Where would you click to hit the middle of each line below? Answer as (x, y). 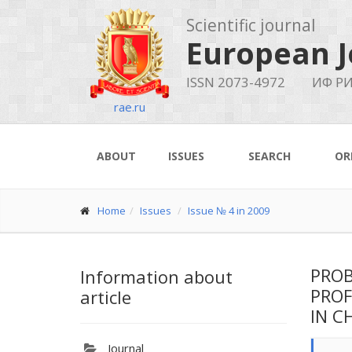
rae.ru (129, 107)
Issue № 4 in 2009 (229, 211)
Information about (156, 277)
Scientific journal (251, 25)
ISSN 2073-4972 (236, 82)
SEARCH (269, 156)
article (106, 297)
